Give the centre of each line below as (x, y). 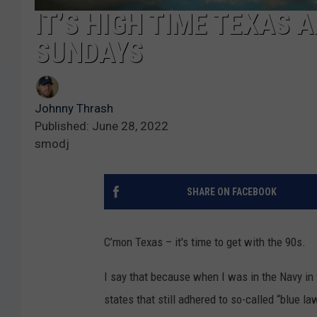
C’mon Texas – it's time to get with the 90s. (205, 242)
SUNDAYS (89, 53)
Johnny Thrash (74, 109)
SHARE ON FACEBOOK (231, 192)
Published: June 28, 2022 (102, 126)
